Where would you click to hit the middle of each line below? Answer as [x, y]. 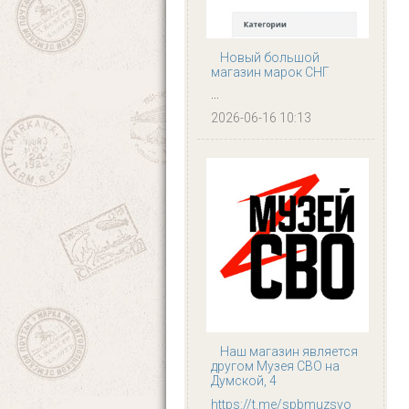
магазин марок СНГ [270, 73]
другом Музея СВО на [275, 366]
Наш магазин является [289, 351]
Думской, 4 [244, 380]
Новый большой [270, 58]
